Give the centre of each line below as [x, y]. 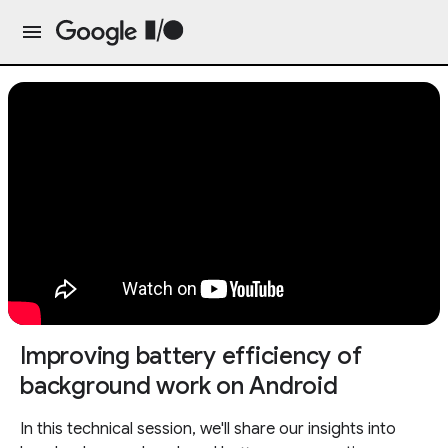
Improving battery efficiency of [191, 356]
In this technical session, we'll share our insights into [208, 429]
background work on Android [179, 386]
